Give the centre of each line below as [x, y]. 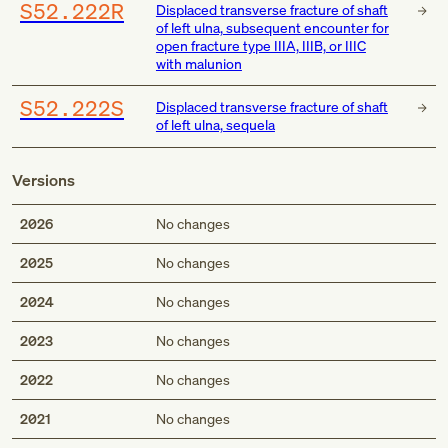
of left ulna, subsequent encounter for [272, 27]
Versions [43, 180]
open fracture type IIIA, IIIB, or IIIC [260, 45]
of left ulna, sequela [215, 124]
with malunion [198, 63]
